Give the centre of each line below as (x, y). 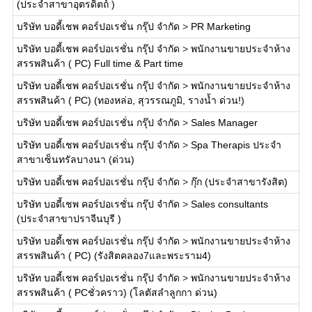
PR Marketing (220, 26)
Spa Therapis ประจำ (236, 145)
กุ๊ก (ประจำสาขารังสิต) (239, 182)
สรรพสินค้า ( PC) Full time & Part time (100, 63)
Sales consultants (229, 204)
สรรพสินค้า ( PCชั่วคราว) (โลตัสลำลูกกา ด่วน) (117, 292)
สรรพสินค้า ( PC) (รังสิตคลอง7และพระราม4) (114, 256)
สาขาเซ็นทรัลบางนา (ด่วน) (75, 159)
